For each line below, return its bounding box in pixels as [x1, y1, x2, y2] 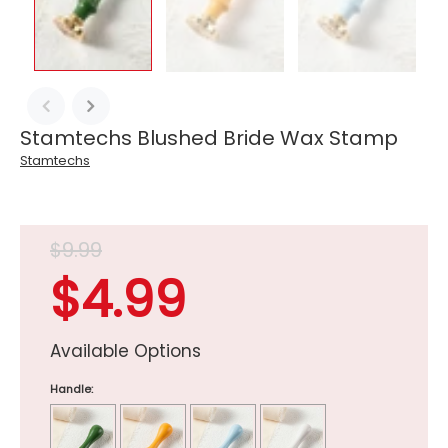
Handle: [50, 380, 93, 397]
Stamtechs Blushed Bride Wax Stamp [20, 123, 398, 152]
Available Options [50, 338, 201, 363]
